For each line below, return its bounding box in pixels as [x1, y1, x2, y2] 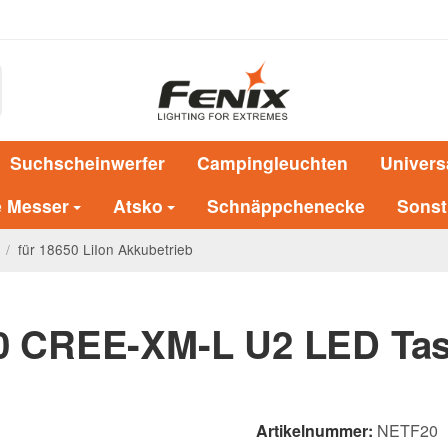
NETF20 [377, 419, 438, 443]
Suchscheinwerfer [10, 149, 165, 175]
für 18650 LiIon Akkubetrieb [18, 239, 193, 260]
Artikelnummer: [256, 419, 373, 443]
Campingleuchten [197, 149, 348, 175]
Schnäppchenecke [207, 193, 365, 218]
